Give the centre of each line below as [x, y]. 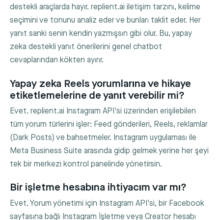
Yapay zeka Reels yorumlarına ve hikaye [100, 83]
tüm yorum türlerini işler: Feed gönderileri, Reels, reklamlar [109, 124]
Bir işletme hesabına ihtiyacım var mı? [98, 188]
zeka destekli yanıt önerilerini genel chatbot [86, 47]
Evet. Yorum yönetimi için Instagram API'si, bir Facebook [107, 203]
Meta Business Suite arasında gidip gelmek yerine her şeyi [109, 151]
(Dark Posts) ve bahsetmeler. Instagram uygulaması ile [103, 138]
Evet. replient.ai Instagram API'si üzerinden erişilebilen [103, 111]
